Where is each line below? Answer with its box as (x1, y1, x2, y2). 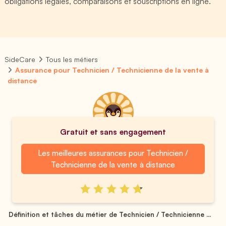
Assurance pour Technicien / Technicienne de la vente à (15, 66, 209, 74)
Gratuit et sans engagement (60, 127, 166, 137)
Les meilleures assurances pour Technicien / (37, 148, 189, 158)
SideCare (5, 55, 35, 64)
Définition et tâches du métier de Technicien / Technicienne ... (8, 210, 211, 218)
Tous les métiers (46, 55, 98, 64)
